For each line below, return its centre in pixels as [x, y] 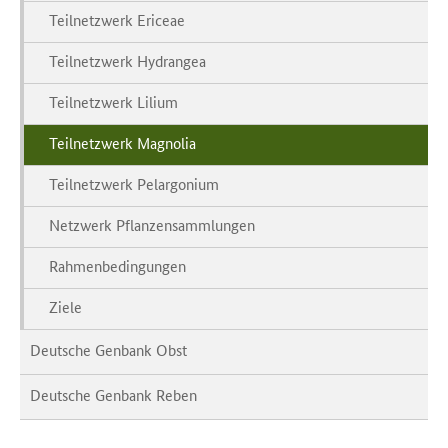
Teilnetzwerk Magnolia [122, 143]
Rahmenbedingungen [117, 266]
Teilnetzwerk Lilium [113, 102]
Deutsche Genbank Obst [108, 350]
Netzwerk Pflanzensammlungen [152, 225]
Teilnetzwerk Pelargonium [134, 184]
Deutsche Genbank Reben [113, 395]
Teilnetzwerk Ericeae [117, 20]
